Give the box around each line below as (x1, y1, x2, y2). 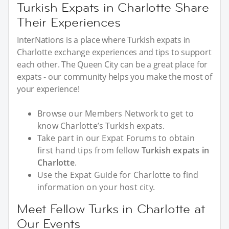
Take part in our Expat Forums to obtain (37, 132, 195, 144)
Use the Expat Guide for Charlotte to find (37, 169, 199, 181)
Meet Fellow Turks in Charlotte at (17, 201, 205, 217)
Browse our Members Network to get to (37, 108, 194, 120)
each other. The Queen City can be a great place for (17, 59, 208, 71)
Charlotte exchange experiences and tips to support (17, 47, 212, 58)
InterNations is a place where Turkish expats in (17, 34, 191, 46)
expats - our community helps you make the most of (17, 71, 212, 83)
